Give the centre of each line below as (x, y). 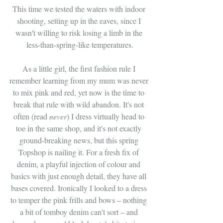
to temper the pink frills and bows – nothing (80, 200)
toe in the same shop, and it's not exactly (80, 128)
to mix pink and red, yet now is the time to (80, 92)
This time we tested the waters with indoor (80, 9)
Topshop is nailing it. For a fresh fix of (80, 152)
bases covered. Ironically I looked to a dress (80, 188)
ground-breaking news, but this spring (80, 140)
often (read (31, 116)
